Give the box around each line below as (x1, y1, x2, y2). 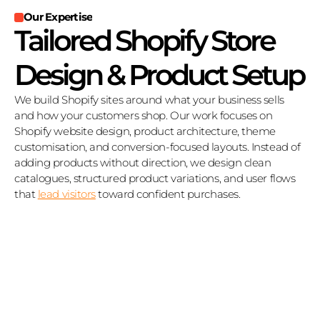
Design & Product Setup (14, 57, 304, 92)
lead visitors (37, 187, 96, 201)
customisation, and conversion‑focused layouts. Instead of (14, 140, 301, 154)
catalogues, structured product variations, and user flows (14, 171, 296, 185)
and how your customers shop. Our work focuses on (14, 109, 273, 122)
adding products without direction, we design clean (14, 156, 271, 169)
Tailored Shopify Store (14, 23, 274, 58)
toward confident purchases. (95, 187, 241, 201)
